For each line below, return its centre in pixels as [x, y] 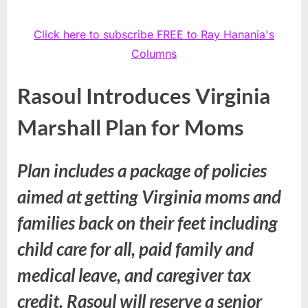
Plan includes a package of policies [142, 170]
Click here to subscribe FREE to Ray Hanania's [154, 34]
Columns [154, 53]
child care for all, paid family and [135, 249]
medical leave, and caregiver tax [134, 275]
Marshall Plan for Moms [131, 127]
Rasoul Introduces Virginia [144, 95]
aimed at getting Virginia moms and [149, 196]
